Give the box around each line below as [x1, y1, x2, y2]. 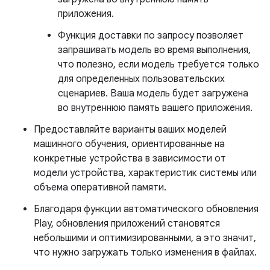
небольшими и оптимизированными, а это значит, [34, 232, 256, 244]
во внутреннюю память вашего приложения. [58, 102, 253, 114]
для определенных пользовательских [58, 73, 225, 85]
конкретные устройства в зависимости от [34, 152, 226, 165]
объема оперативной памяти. [34, 181, 166, 193]
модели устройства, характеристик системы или [34, 167, 257, 179]
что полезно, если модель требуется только [58, 58, 259, 71]
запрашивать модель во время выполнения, [58, 44, 251, 56]
